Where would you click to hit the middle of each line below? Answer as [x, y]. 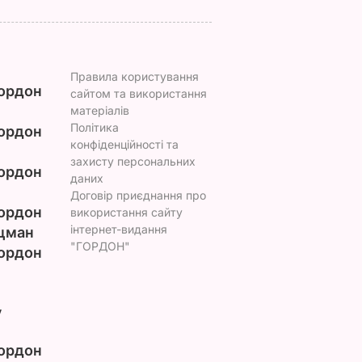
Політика [94, 127]
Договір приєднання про [138, 195]
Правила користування [134, 76]
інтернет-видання [118, 229]
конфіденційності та [124, 144]
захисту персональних [133, 161]
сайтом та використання [138, 93]
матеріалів [99, 110]
